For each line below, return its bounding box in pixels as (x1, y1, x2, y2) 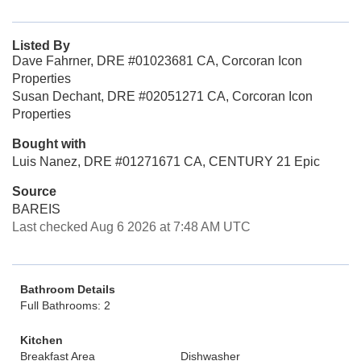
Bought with (12, 137, 86, 151)
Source (12, 185, 56, 198)
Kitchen (20, 334, 63, 346)
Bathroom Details (20, 283, 115, 296)
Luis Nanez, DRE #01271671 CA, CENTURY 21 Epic (12, 155, 320, 168)
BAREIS (12, 202, 60, 216)
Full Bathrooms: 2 (20, 299, 110, 312)
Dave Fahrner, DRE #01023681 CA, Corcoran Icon (12, 54, 302, 68)
